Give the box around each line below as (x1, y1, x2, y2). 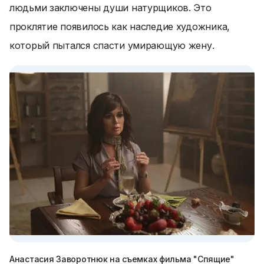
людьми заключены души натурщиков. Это (9, 2, 212, 14)
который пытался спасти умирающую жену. (9, 39, 214, 51)
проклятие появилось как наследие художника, (9, 21, 230, 32)
